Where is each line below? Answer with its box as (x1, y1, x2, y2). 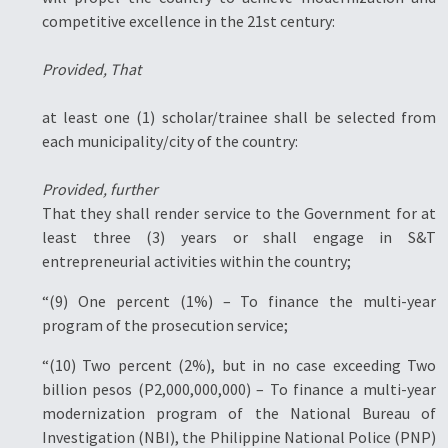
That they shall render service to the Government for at (42, 203, 436, 223)
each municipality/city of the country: (42, 131, 298, 151)
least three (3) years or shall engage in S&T (42, 227, 436, 247)
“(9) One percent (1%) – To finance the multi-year (42, 291, 436, 311)
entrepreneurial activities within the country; (42, 251, 351, 271)
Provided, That (42, 59, 141, 79)
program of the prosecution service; (42, 315, 288, 335)
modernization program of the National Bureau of (42, 403, 436, 423)
